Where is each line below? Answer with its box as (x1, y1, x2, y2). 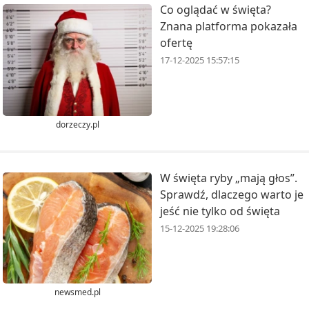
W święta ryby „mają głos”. (160, 170, 297, 186)
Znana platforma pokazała (160, 19, 297, 34)
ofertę (160, 35, 192, 51)
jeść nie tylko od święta (160, 203, 280, 219)
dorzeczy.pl (55, 118, 99, 130)
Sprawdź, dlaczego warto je (160, 186, 303, 202)
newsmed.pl (54, 286, 101, 299)
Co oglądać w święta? (160, 2, 271, 18)
